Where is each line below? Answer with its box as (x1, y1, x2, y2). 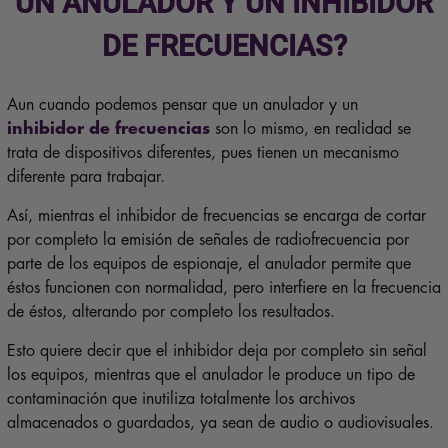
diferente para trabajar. (6, 169, 165, 186)
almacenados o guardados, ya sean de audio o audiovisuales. (6, 415, 434, 432)
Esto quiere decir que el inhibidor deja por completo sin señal (6, 343, 427, 360)
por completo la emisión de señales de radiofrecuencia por (6, 232, 409, 249)
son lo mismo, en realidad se (209, 121, 411, 138)
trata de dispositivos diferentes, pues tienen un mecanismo (6, 145, 399, 162)
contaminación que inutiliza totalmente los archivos (6, 391, 355, 408)
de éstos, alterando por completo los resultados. (6, 304, 335, 321)
